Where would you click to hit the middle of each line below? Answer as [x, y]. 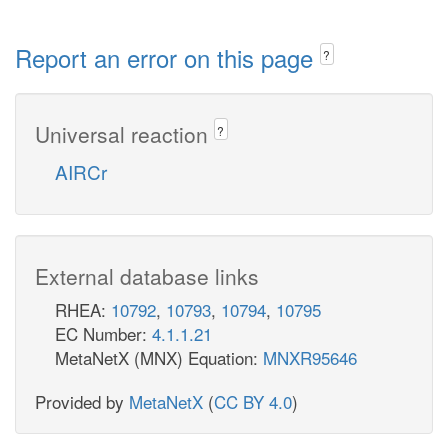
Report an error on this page [167, 57]
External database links [147, 275]
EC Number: [103, 333]
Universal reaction [124, 133]
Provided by [82, 401]
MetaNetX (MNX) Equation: [159, 357]
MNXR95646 [310, 357]
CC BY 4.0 [253, 401]
